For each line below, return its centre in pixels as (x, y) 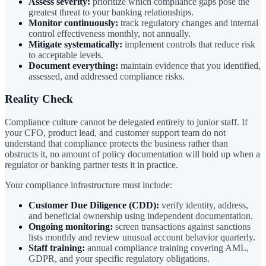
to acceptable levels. (66, 55)
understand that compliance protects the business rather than (116, 143)
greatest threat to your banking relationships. (111, 12)
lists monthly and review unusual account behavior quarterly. (142, 237)
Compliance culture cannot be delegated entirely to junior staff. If (126, 122)
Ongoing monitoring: (71, 227)
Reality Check (39, 99)
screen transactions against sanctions (182, 227)
